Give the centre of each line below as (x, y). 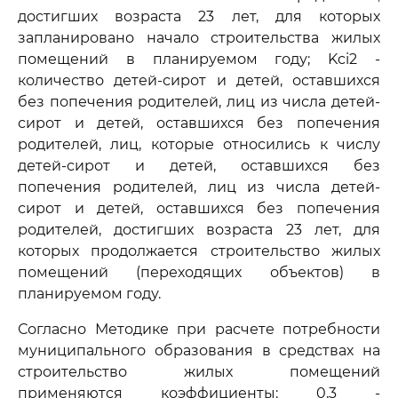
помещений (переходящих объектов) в (199, 272)
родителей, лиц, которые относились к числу (199, 144)
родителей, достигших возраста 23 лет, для (199, 230)
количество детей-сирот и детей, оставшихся (199, 80)
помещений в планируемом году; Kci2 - (199, 59)
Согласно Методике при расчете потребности (199, 329)
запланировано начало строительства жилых (199, 38)
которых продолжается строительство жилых (199, 251)
